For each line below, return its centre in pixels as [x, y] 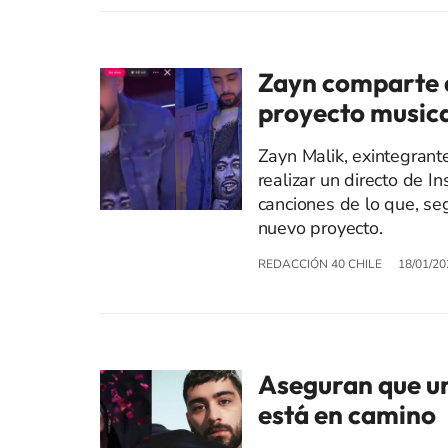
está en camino [346, 415]
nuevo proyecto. [320, 228]
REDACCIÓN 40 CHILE [319, 264]
